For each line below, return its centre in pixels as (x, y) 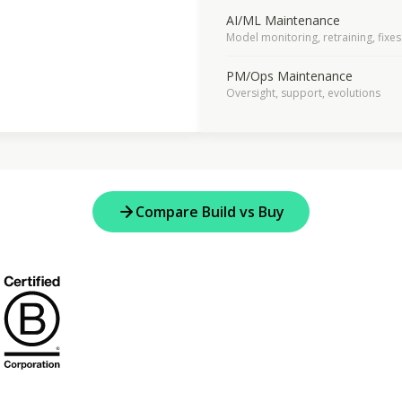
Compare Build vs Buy (210, 212)
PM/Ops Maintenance (289, 75)
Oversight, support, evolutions (303, 92)
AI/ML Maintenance (283, 20)
